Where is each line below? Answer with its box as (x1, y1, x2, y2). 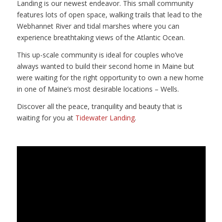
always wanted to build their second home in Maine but (16, 61, 194, 71)
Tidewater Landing (75, 112, 135, 122)
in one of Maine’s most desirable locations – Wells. (16, 84, 179, 94)
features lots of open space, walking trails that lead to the (16, 9, 202, 19)
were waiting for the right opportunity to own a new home (16, 72, 204, 82)
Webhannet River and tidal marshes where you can (16, 21, 179, 31)
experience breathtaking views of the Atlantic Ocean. (16, 32, 185, 42)
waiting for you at (16, 112, 75, 122)
